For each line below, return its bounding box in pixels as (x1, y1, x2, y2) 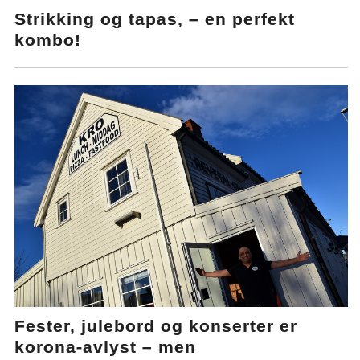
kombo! (14, 31, 82, 50)
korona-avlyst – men (14, 337, 197, 357)
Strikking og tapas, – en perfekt (14, 10, 296, 29)
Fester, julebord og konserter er (14, 317, 298, 336)
